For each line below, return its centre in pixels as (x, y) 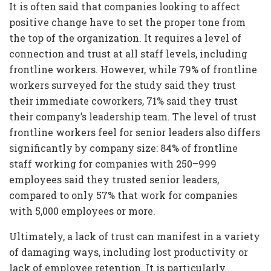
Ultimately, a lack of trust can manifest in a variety (135, 237)
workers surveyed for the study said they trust (122, 85)
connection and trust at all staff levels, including (128, 54)
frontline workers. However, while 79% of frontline (133, 70)
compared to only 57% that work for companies (123, 195)
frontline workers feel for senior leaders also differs (135, 132)
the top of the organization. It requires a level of (125, 38)
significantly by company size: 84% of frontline (123, 148)
